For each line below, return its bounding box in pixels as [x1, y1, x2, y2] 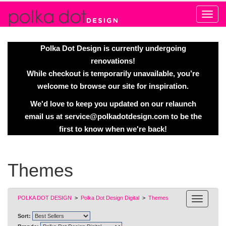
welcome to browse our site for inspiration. [37, 82, 189, 90]
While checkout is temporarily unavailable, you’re [27, 69, 199, 78]
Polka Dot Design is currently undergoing [40, 44, 186, 52]
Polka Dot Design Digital [81, 195, 139, 201]
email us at [24, 112, 65, 121]
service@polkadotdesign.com [64, 112, 169, 121]
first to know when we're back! [59, 125, 167, 133]
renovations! [91, 56, 135, 65]
